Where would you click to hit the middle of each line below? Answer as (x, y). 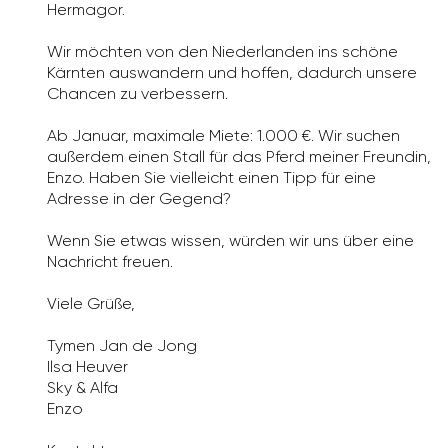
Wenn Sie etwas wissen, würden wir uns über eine (230, 241)
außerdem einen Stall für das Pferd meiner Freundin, (239, 157)
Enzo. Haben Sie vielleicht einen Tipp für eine (211, 178)
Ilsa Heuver (87, 367)
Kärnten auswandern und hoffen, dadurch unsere (232, 73)
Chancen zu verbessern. (137, 94)
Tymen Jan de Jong (122, 346)
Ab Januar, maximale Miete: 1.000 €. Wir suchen (223, 136)
